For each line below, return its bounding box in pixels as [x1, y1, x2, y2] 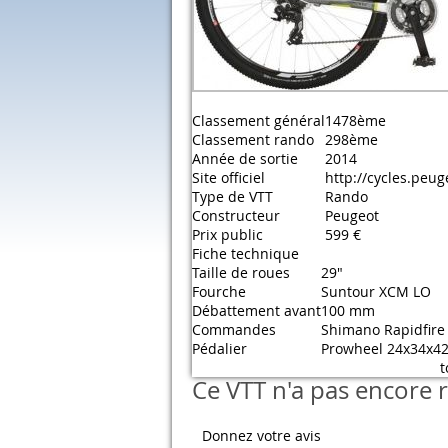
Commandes [192, 320, 276, 339]
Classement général [192, 111, 325, 130]
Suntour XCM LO [321, 282, 431, 301]
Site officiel [192, 168, 265, 187]
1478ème [325, 111, 386, 130]
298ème [325, 130, 378, 149]
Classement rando [192, 130, 314, 149]
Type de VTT [192, 187, 273, 206]
